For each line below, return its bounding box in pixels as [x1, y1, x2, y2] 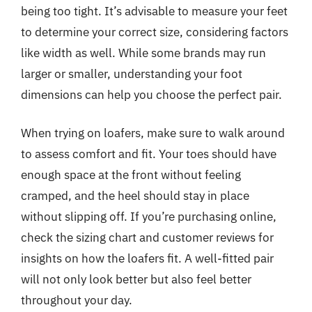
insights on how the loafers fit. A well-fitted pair [21, 251, 274, 266]
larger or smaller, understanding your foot [21, 65, 242, 81]
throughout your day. [21, 292, 132, 308]
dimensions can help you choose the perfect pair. [21, 86, 282, 102]
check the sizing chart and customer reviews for [21, 230, 274, 245]
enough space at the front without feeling [21, 167, 241, 182]
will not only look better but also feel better [21, 272, 251, 287]
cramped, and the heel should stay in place [21, 188, 249, 203]
